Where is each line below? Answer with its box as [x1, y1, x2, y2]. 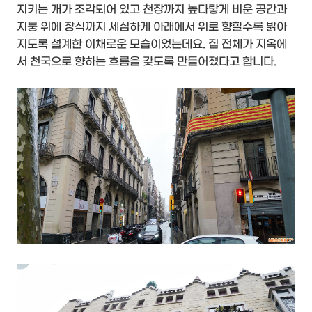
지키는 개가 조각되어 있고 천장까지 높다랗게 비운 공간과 [17, 3, 287, 17]
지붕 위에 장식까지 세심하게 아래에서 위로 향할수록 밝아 [17, 20, 287, 34]
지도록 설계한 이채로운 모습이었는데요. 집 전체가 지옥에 [17, 38, 287, 52]
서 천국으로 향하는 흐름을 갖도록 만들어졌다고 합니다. [17, 55, 276, 69]
